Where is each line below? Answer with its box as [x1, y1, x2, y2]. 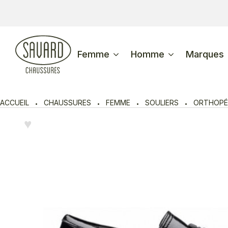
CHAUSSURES [44, 98, 91, 107]
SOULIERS [145, 98, 179, 107]
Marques [186, 49, 224, 60]
